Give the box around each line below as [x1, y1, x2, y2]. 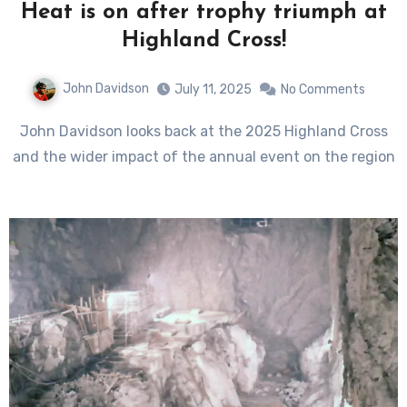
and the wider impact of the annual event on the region [12, 147, 395, 165]
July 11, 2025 [174, 81, 252, 97]
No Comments [280, 81, 365, 97]
